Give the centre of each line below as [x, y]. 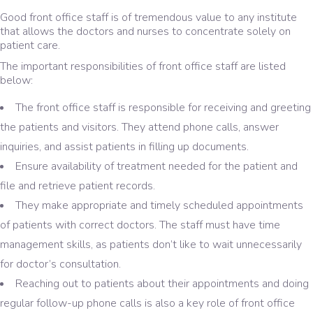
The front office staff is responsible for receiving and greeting [163, 107]
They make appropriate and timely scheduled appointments [159, 205]
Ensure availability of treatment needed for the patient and [156, 166]
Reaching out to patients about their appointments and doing [162, 283]
